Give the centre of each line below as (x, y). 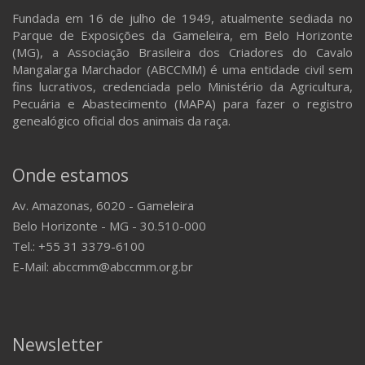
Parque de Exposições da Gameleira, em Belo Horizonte (182, 35)
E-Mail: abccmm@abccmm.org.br (103, 266)
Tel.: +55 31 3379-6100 (79, 246)
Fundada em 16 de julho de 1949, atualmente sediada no (182, 18)
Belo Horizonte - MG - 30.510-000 (109, 225)
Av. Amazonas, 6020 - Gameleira (103, 205)
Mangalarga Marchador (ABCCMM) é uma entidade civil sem (182, 69)
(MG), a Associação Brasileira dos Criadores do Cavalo (182, 52)
